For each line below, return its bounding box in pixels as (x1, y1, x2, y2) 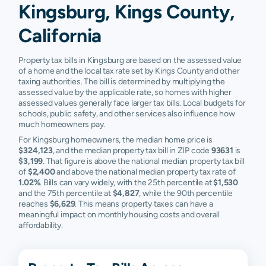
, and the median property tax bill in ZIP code (52, 145, 211, 156)
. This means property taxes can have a (75, 199, 213, 209)
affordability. (18, 220, 63, 230)
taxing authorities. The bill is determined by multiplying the (18, 77, 225, 87)
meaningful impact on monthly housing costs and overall (18, 210, 220, 220)
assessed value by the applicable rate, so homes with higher (18, 87, 232, 97)
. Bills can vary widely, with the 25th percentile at (40, 178, 214, 188)
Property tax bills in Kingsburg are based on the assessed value (18, 55, 242, 65)
